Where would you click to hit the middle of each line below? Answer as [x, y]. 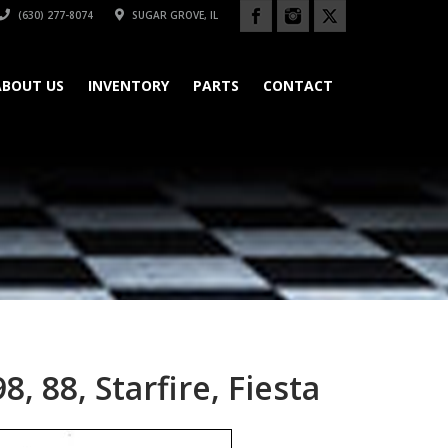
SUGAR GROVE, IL [173, 15]
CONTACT [298, 85]
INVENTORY [128, 85]
